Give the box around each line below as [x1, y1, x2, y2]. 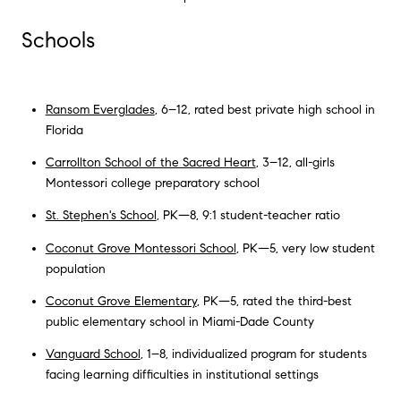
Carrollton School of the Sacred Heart [45, 155, 256, 171]
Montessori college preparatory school [45, 175, 260, 192]
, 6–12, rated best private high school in [154, 101, 375, 117]
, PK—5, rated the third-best [196, 293, 352, 309]
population [45, 260, 106, 277]
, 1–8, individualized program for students [140, 346, 367, 363]
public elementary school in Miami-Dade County [45, 313, 314, 329]
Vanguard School [45, 346, 141, 363]
